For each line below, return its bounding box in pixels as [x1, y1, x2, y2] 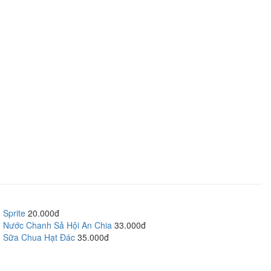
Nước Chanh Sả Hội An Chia [3, 219, 112, 231]
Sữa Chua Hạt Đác [3, 231, 75, 243]
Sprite [3, 207, 25, 219]
